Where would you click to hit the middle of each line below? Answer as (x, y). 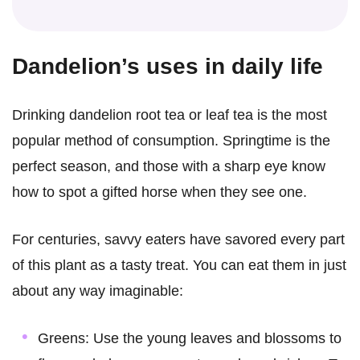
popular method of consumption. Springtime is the (171, 141)
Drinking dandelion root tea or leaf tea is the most (170, 115)
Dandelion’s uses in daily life (168, 67)
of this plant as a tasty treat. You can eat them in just (179, 266)
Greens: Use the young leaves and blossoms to (190, 339)
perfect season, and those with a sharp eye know (169, 167)
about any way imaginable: (98, 291)
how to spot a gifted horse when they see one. (160, 192)
